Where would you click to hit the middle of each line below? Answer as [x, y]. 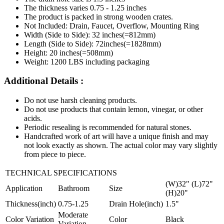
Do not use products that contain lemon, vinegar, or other [113, 109]
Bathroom [74, 188]
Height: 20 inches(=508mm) [68, 52]
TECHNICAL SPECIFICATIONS [61, 173]
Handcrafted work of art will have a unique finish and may [116, 136]
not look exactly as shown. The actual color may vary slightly [121, 145]
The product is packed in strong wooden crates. [98, 16]
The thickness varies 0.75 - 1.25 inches [85, 7]
